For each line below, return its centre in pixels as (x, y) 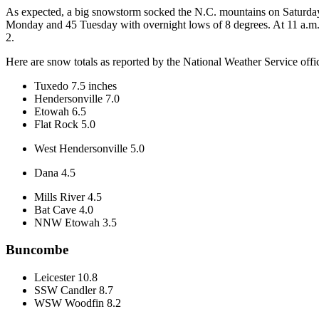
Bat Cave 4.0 (64, 209)
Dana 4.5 (55, 172)
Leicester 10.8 (66, 277)
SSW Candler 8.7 (74, 290)
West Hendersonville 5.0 (89, 148)
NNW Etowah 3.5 (75, 222)
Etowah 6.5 (60, 111)
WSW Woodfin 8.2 (78, 303)
